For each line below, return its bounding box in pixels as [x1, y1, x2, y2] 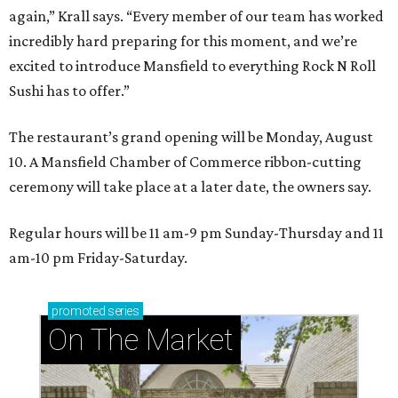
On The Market [48, 322, 234, 357]
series [105, 304, 139, 318]
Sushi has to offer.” [9, 82, 130, 99]
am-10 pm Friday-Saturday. [9, 249, 187, 267]
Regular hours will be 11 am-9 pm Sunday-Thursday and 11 [9, 224, 384, 242]
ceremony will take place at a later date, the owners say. [9, 178, 371, 195]
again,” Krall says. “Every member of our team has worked [9, 7, 384, 25]
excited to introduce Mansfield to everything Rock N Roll [9, 57, 376, 75]
